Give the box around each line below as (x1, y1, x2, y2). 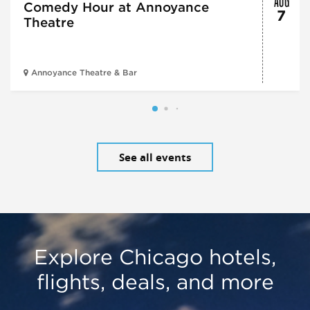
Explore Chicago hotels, (34, 244, 276, 270)
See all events (119, 149, 191, 165)
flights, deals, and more (36, 269, 274, 295)
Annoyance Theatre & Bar (30, 68, 137, 78)
